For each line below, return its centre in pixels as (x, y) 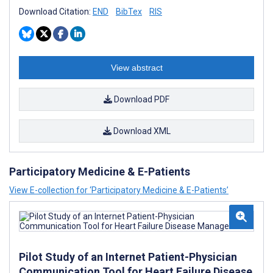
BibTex (129, 12)
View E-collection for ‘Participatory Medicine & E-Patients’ (119, 190)
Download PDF (141, 99)
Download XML (141, 131)
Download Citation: (56, 12)
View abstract (136, 68)
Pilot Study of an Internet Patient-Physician (128, 257)
